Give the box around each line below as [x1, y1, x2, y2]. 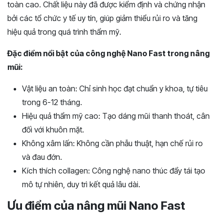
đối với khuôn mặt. [22, 124, 84, 134]
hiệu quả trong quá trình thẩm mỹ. [7, 26, 121, 37]
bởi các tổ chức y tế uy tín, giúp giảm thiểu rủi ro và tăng [7, 13, 197, 23]
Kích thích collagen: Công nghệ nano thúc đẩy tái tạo [22, 165, 205, 175]
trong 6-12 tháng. [22, 97, 82, 107]
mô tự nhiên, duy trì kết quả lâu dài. [22, 179, 140, 189]
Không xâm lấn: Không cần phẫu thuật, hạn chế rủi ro [22, 138, 203, 148]
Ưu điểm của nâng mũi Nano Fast [7, 198, 185, 213]
